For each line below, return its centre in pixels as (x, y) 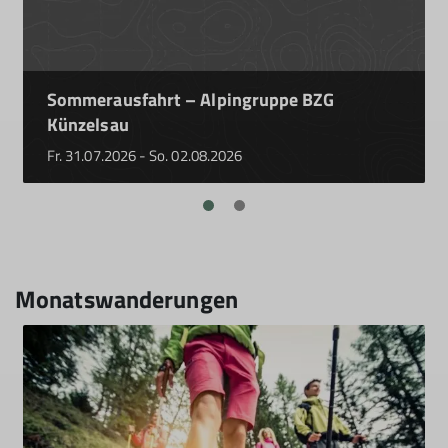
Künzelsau (88, 124)
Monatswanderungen (126, 299)
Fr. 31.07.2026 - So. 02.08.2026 (145, 155)
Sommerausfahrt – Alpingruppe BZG (191, 99)
